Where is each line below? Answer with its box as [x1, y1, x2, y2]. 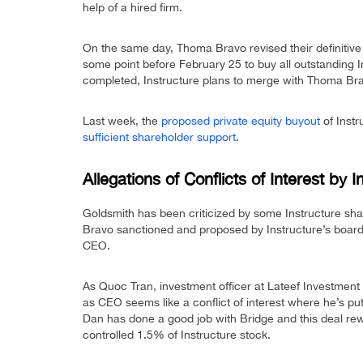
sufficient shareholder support [83, 130, 236, 144]
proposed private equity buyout [161, 114, 320, 128]
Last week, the [83, 114, 161, 128]
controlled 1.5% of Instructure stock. [83, 328, 271, 342]
